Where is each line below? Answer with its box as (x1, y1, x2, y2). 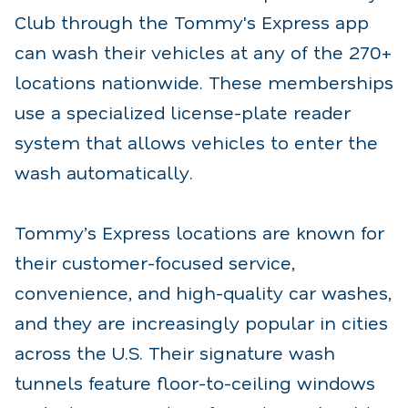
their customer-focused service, (15, 250, 295, 274)
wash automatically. (15, 159, 193, 184)
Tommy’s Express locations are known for (15, 219, 384, 244)
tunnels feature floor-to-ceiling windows (15, 370, 375, 394)
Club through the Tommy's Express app (15, 9, 369, 34)
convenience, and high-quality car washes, (15, 280, 392, 304)
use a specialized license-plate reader (15, 99, 351, 124)
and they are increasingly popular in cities (15, 310, 388, 334)
